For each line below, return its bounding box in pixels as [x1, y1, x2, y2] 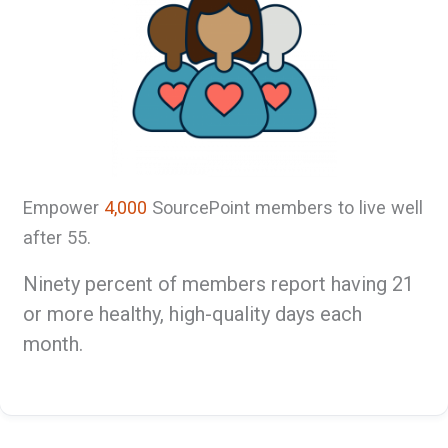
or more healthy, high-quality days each [23, 301, 363, 326]
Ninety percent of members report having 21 [23, 271, 415, 296]
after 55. [23, 226, 92, 248]
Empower [23, 196, 105, 218]
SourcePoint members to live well [152, 196, 424, 218]
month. [23, 331, 84, 356]
